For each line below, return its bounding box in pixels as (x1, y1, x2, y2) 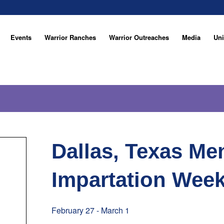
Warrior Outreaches (109, 32, 169, 42)
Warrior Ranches (44, 32, 96, 42)
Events (10, 32, 31, 42)
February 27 (51, 204, 94, 216)
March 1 (101, 204, 129, 216)
